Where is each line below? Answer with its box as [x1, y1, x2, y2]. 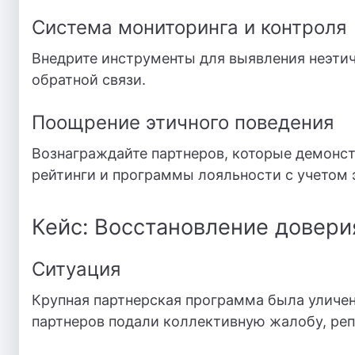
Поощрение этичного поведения [32, 111, 334, 134]
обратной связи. [32, 71, 146, 88]
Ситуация [32, 258, 120, 281]
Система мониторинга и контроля [32, 16, 346, 39]
